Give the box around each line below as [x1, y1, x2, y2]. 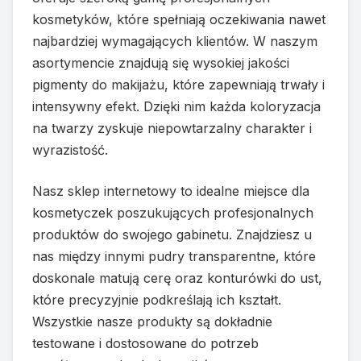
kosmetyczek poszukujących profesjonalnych [32, 204, 313, 221]
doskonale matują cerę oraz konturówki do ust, [32, 269, 322, 286]
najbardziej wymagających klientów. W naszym [32, 32, 317, 49]
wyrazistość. [32, 141, 108, 158]
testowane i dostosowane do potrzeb [32, 334, 259, 351]
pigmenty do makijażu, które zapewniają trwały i [32, 76, 325, 93]
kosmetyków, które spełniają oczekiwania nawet [32, 10, 326, 27]
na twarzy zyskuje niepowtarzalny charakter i [32, 119, 312, 136]
